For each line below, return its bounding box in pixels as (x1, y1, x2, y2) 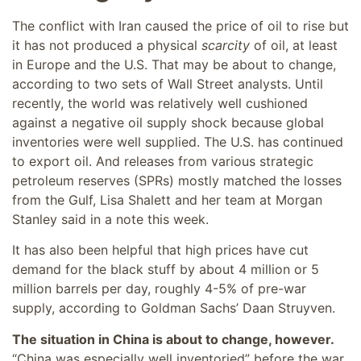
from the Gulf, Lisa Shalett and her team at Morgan (12, 192, 322, 209)
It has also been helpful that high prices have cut (12, 242, 309, 259)
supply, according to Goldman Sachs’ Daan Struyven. (12, 300, 335, 317)
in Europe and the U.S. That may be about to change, (12, 56, 336, 73)
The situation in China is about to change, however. (12, 330, 334, 347)
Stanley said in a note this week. (12, 211, 209, 228)
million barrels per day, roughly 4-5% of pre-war (12, 280, 306, 297)
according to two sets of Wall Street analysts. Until (12, 76, 323, 93)
